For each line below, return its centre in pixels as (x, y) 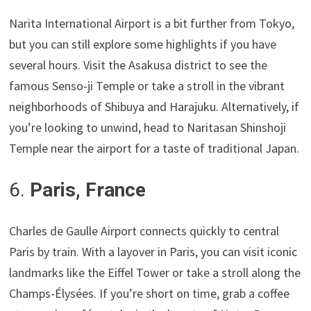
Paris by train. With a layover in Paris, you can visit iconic (153, 252)
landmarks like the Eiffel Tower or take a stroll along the (155, 273)
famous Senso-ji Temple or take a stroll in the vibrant (147, 86)
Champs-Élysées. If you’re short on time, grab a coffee (150, 294)
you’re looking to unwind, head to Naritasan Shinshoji (148, 128)
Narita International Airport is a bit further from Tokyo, (152, 24)
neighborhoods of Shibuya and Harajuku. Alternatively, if (154, 107)
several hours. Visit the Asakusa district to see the (138, 65)
